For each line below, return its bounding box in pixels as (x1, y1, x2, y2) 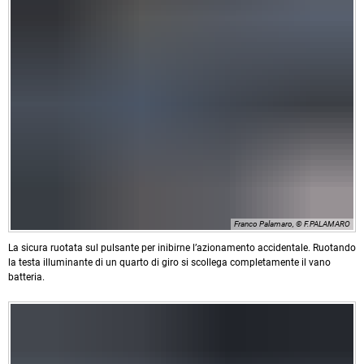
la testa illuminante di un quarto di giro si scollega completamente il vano (8, 257, 331, 269)
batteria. (8, 271, 45, 284)
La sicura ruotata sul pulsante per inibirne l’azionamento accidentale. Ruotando (8, 242, 356, 254)
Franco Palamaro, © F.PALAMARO (234, 219, 350, 229)
